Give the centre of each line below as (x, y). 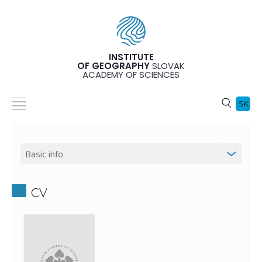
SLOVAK (167, 66)
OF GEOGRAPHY (113, 66)
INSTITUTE (131, 57)
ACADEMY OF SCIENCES (131, 75)
